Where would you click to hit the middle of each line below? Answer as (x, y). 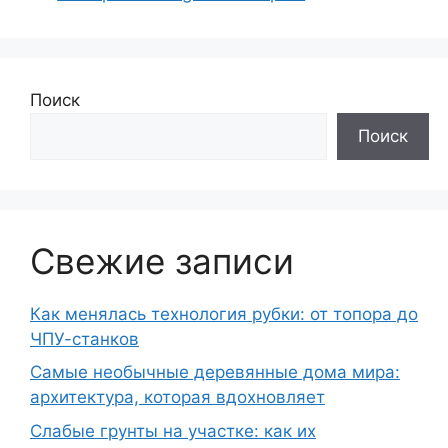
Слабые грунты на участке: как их (173, 430)
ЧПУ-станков (84, 338)
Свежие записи (162, 260)
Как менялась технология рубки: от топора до (224, 313)
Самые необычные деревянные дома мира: (215, 372)
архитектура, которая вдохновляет (177, 397)
